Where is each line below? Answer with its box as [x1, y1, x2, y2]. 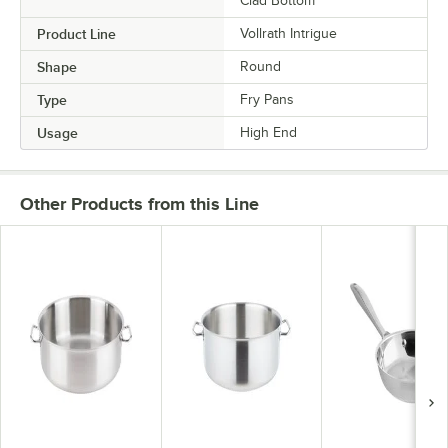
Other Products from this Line [20, 193, 259, 214]
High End [240, 124, 297, 140]
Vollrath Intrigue [240, 25, 337, 41]
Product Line [37, 25, 116, 42]
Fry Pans [240, 91, 294, 107]
